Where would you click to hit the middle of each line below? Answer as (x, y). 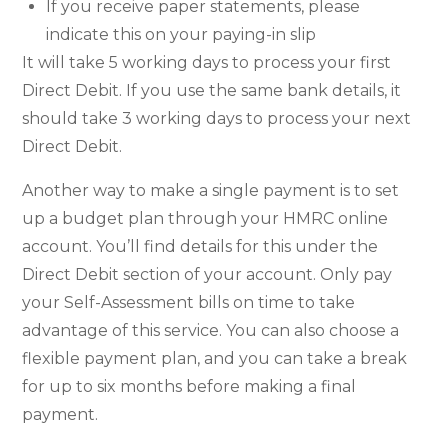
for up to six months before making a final (189, 386)
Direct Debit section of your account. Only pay (207, 274)
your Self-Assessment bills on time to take (189, 302)
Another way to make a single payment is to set (211, 190)
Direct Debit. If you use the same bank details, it (212, 90)
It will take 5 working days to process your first (207, 62)
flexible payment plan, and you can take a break (215, 358)
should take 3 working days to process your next (217, 118)
